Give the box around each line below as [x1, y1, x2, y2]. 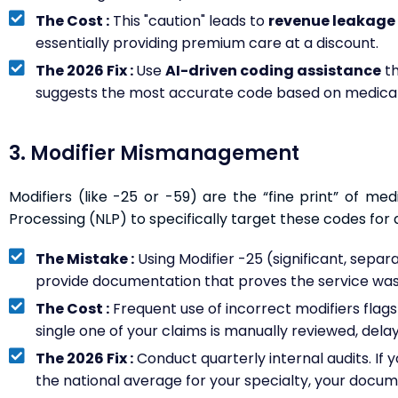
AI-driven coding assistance [165, 60, 381, 81]
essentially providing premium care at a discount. [36, 33, 378, 53]
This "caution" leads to [109, 11, 268, 31]
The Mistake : [36, 249, 134, 269]
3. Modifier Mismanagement [9, 139, 299, 167]
